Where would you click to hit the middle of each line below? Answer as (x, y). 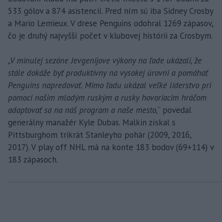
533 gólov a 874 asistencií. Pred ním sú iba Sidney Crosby (111, 11)
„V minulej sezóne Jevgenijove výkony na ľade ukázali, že (105, 60)
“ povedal (174, 110)
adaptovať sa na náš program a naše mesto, (83, 110)
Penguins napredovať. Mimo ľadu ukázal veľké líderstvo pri (110, 85)
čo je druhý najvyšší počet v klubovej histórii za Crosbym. (110, 35)
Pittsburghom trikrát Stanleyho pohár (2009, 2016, (100, 135)
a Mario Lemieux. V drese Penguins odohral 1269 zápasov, (111, 23)
